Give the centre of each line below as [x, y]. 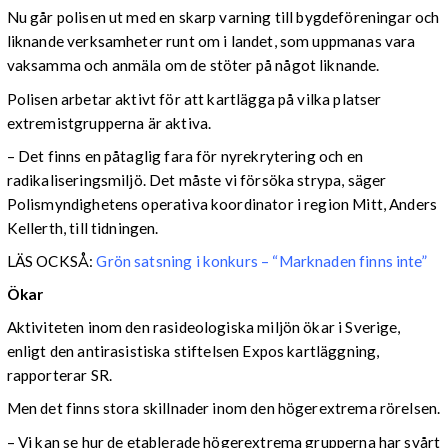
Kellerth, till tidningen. [82, 227]
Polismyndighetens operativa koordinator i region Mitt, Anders [222, 203]
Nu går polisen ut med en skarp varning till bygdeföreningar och [223, 17]
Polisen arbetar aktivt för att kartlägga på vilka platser [194, 98]
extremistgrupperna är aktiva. [109, 122]
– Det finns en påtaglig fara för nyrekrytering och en [184, 155]
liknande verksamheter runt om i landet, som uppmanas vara [211, 41]
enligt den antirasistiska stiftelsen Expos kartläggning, [193, 351]
